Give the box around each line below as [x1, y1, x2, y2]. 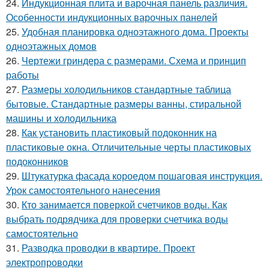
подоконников [6, 154, 68, 168]
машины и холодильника [6, 110, 116, 125]
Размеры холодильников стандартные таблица [22, 82, 231, 96]
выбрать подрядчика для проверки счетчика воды [6, 211, 228, 226]
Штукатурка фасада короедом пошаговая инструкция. [22, 168, 262, 183]
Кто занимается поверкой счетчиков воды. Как [22, 197, 227, 211]
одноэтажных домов [6, 38, 97, 53]
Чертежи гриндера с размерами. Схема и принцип [22, 53, 246, 67]
